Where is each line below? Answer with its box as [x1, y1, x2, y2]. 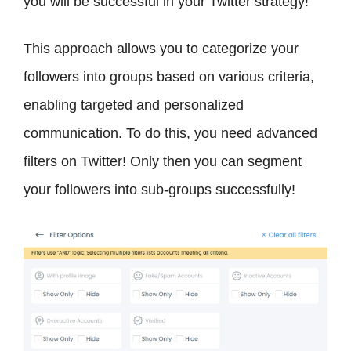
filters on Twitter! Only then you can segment [24, 154, 302, 170]
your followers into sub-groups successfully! [24, 182, 295, 198]
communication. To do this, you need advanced [24, 125, 317, 142]
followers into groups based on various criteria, [24, 69, 314, 85]
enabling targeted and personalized [24, 97, 244, 114]
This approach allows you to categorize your [24, 41, 299, 57]
